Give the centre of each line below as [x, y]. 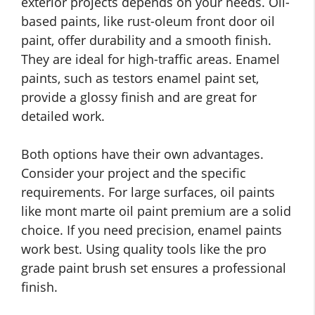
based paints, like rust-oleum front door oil [148, 21]
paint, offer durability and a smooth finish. [146, 40]
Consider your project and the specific [134, 173]
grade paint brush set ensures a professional [154, 268]
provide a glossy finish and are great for [139, 97]
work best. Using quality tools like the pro [144, 249]
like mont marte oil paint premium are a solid [156, 211]
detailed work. [63, 116]
